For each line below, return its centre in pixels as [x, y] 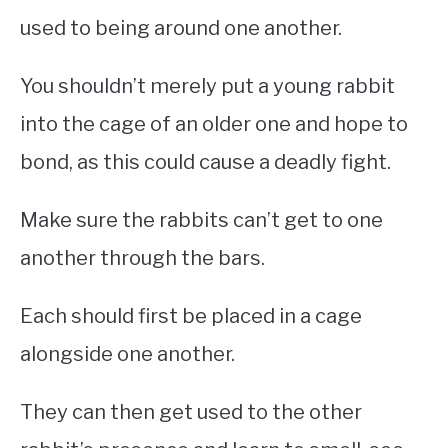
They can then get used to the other [191, 412]
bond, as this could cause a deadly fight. [205, 162]
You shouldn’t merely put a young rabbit [207, 86]
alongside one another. [129, 354]
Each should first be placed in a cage [191, 316]
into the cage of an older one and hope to [214, 124]
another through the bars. [144, 258]
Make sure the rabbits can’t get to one [201, 220]
